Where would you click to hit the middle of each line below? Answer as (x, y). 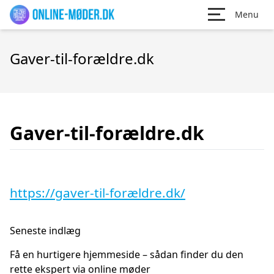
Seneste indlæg (45, 231)
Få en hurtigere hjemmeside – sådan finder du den (127, 254)
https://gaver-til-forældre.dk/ (98, 193)
